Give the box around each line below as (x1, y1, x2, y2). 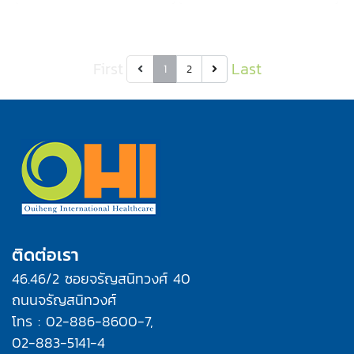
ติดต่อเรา (12, 242, 79, 268)
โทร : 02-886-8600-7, (12, 311, 153, 332)
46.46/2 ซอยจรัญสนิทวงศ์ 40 (12, 268, 190, 289)
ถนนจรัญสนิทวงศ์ (12, 289, 116, 311)
